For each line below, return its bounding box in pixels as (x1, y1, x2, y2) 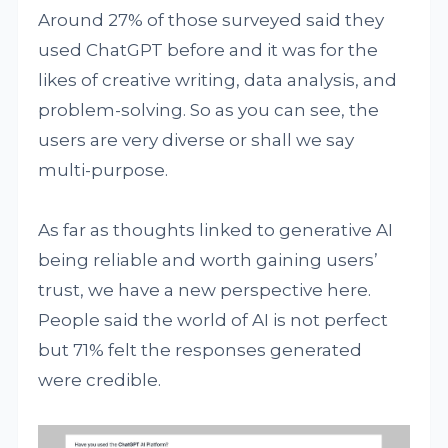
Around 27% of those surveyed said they (38, 10, 385, 30)
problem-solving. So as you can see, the (38, 100, 380, 120)
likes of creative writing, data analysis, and (38, 70, 398, 90)
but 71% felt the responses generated (38, 340, 363, 360)
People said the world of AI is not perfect (38, 310, 389, 330)
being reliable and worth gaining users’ (38, 250, 379, 270)
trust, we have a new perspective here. (38, 280, 372, 300)
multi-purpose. (38, 160, 169, 180)
